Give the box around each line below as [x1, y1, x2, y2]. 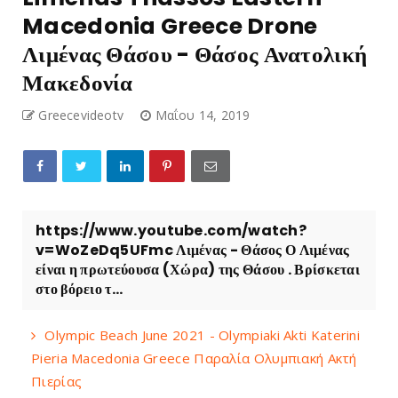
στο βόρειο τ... [36, 278, 123, 299]
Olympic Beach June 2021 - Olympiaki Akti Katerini [44, 325, 361, 344]
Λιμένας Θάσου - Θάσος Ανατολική [22, 38, 368, 70]
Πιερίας [31, 371, 83, 390]
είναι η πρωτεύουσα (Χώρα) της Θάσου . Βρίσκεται [36, 259, 361, 280]
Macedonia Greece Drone [22, 10, 318, 42]
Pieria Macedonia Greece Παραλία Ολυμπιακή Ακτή [31, 348, 357, 367]
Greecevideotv [38, 106, 124, 123]
